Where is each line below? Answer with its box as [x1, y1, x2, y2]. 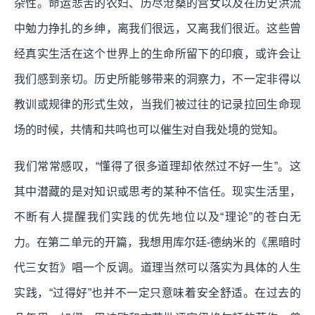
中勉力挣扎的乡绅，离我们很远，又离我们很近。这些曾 [14, 22, 301, 34]
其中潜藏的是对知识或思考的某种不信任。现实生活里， [14, 185, 301, 198]
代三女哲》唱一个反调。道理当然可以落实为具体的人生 [14, 261, 301, 274]
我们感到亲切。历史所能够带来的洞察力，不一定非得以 [14, 72, 301, 85]
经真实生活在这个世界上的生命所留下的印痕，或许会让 [14, 47, 301, 60]
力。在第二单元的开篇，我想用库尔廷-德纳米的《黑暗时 [14, 236, 301, 248]
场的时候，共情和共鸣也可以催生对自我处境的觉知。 [14, 123, 284, 136]
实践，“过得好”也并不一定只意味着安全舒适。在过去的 [14, 286, 301, 299]
